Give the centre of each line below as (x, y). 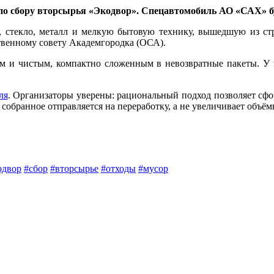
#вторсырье (74, 168)
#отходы (118, 168)
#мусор (153, 168)
